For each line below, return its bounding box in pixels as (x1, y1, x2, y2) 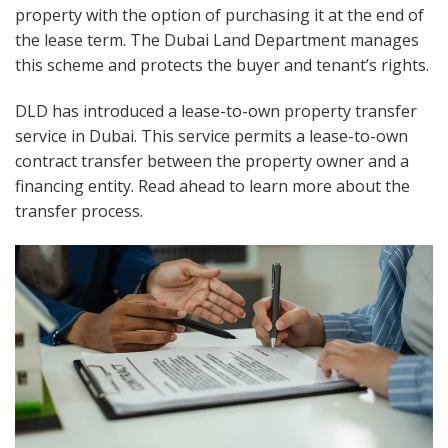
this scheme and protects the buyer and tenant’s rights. (15, 53, 429, 76)
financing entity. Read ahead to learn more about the (15, 174, 410, 197)
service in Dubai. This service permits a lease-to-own (15, 124, 408, 147)
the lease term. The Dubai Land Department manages (15, 28, 419, 51)
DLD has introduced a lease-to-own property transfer (15, 99, 417, 122)
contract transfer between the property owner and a (15, 149, 409, 172)
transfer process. (15, 199, 143, 222)
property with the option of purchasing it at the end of (15, 3, 424, 26)
